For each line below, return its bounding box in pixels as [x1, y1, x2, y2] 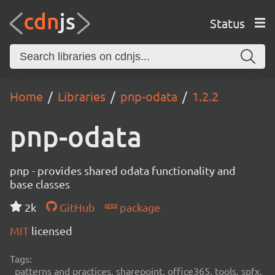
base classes [10, 177, 70, 190]
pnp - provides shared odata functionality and [10, 164, 236, 177]
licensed [31, 224, 72, 237]
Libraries [58, 88, 106, 104]
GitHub [56, 201, 95, 214]
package [117, 201, 160, 214]
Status [209, 15, 245, 31]
